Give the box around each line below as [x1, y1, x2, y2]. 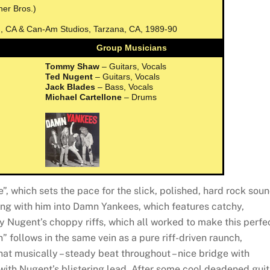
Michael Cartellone [45, 92, 122, 102]
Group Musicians [96, 42, 168, 52]
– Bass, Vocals [95, 81, 154, 92]
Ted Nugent [45, 71, 93, 81]
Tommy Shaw [45, 61, 100, 71]
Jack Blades [45, 81, 96, 92]
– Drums [122, 92, 157, 102]
